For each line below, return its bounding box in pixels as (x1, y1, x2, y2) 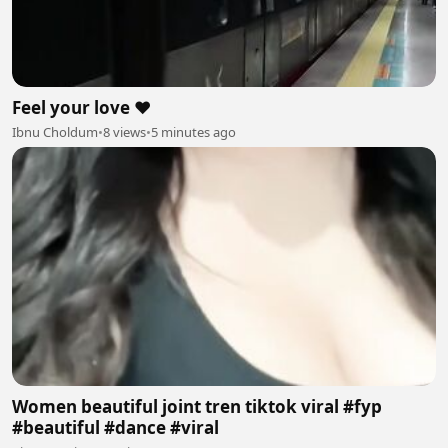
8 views (103, 123, 146, 142)
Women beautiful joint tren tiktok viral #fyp (12, 394, 382, 418)
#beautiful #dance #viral (12, 415, 219, 439)
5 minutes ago (151, 123, 236, 142)
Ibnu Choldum (12, 123, 98, 142)
